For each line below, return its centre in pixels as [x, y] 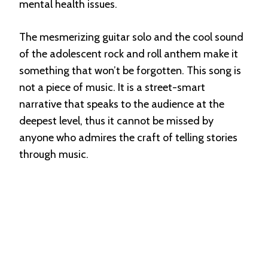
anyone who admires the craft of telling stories [128, 137]
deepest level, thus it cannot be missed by [116, 121]
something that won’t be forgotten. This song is [130, 70]
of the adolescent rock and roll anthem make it [129, 54]
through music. [54, 154]
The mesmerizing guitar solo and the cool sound [131, 37]
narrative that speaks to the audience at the [122, 104]
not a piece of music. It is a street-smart [112, 87]
